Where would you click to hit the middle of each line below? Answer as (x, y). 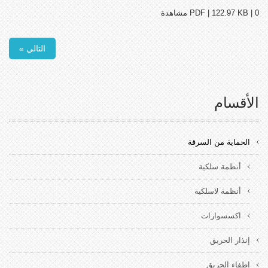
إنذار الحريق (230, 240)
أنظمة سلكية (220, 166)
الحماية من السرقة (219, 142)
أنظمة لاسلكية (218, 191)
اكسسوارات (221, 215)
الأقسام (237, 102)
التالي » (32, 48)
